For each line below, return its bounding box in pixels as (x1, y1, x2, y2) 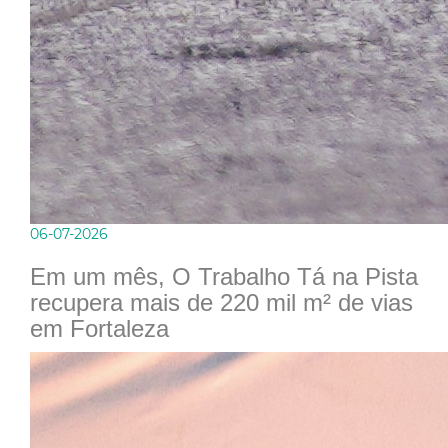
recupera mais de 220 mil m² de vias (30, 289, 413, 317)
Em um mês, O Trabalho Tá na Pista (30, 263, 418, 291)
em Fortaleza (30, 315, 169, 343)
